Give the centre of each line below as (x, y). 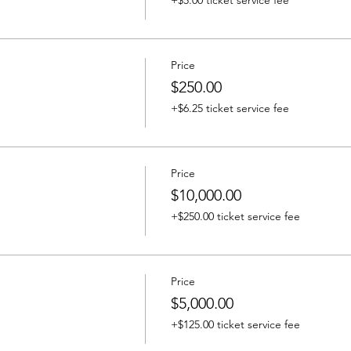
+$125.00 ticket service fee (235, 324)
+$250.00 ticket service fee (235, 216)
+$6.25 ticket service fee (230, 108)
